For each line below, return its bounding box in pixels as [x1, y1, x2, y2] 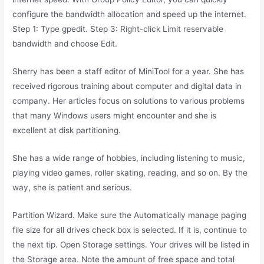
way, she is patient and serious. [12, 182, 133, 192]
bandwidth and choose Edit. [12, 38, 118, 48]
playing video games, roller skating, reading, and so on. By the [12, 167, 248, 177]
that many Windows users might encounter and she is [12, 110, 217, 120]
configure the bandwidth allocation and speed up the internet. [12, 9, 247, 19]
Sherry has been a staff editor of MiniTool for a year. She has [12, 66, 245, 76]
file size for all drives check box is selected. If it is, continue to [12, 225, 247, 235]
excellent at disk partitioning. [12, 125, 121, 135]
